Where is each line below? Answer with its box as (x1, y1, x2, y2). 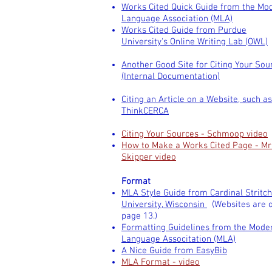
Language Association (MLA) (121, 13, 233, 24)
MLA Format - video (121, 257, 200, 268)
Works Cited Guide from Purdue (121, 25, 246, 36)
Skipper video (121, 152, 176, 163)
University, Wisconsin (121, 199, 207, 210)
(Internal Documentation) (121, 71, 220, 82)
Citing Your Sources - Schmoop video (121, 129, 268, 140)
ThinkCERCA (121, 106, 169, 117)
